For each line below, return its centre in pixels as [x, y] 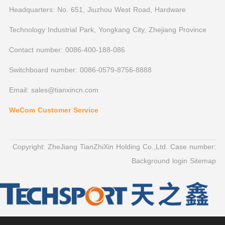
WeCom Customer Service [53, 110]
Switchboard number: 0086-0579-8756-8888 [80, 70]
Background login [161, 161]
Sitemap [203, 161]
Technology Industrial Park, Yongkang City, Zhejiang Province [107, 30]
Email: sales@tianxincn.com [53, 90]
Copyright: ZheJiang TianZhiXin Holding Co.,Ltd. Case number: [115, 147]
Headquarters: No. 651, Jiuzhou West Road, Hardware [97, 10]
